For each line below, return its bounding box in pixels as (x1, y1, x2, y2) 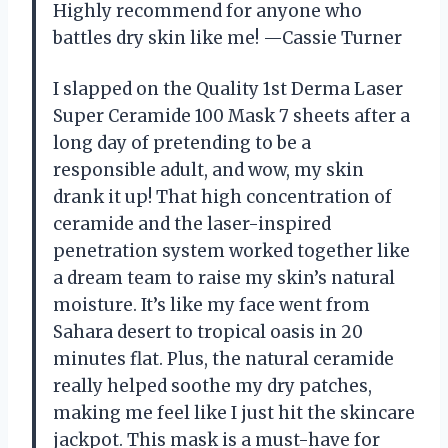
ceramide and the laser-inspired (53, 212, 331, 235)
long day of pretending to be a (53, 131, 311, 154)
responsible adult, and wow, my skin (53, 158, 364, 181)
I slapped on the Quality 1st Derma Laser (53, 77, 403, 100)
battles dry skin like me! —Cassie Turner (53, 26, 402, 49)
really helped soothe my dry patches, (53, 374, 372, 397)
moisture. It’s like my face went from (53, 293, 370, 316)
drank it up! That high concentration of (53, 185, 392, 208)
